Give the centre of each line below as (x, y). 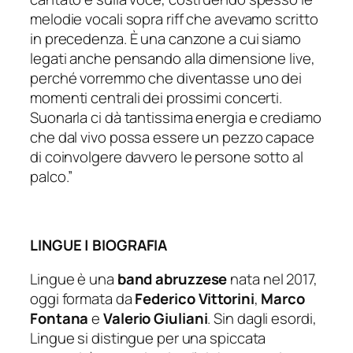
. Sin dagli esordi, (262, 319)
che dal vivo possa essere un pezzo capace (172, 137)
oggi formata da (83, 299)
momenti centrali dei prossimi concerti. (156, 97)
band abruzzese (172, 279)
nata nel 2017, (272, 279)
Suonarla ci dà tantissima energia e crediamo (176, 117)
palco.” (52, 176)
